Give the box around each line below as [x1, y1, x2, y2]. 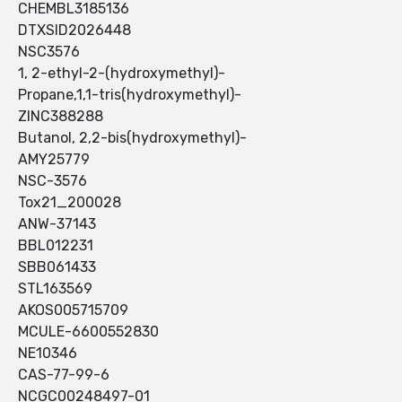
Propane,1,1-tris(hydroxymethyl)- [18, 86, 241, 104]
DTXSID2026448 [18, 22, 131, 39]
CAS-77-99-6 [18, 366, 109, 384]
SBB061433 [18, 258, 96, 276]
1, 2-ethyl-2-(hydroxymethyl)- [18, 65, 225, 83]
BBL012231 [18, 237, 93, 255]
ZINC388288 [18, 108, 103, 126]
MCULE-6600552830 [18, 323, 159, 341]
